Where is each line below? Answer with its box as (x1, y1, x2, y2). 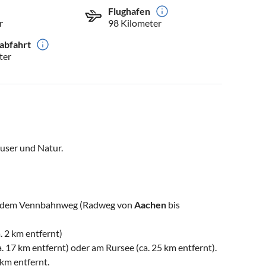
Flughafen (108, 5, 151, 17)
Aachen (134, 199, 166, 211)
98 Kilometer (108, 17, 162, 29)
